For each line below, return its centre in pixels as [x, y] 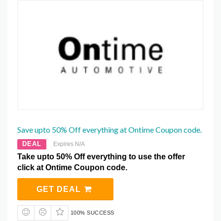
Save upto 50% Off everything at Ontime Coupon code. [110, 129]
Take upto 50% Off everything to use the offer [101, 156]
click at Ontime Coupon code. [72, 167]
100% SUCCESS [92, 212]
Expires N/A [69, 144]
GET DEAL [60, 189]
